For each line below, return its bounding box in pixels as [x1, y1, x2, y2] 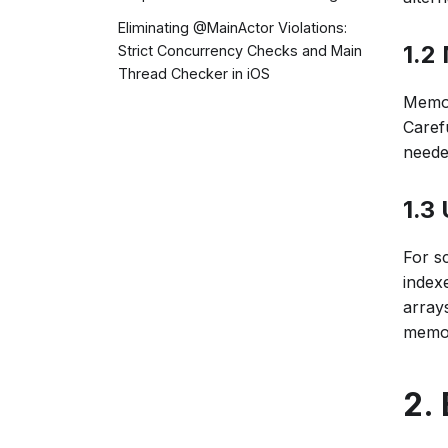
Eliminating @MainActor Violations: [118, 19, 347, 37]
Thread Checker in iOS [118, 65, 270, 83]
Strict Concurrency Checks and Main [118, 42, 362, 60]
